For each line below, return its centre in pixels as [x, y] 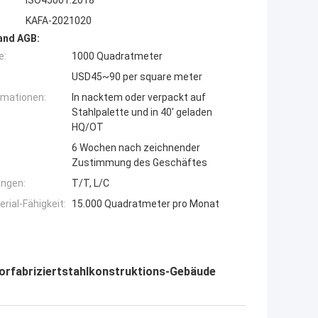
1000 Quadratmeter [117, 56]
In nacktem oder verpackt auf [139, 98]
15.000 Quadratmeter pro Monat [146, 204]
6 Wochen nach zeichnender [136, 148]
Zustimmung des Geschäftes [139, 163]
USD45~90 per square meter [137, 77]
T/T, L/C [91, 183]
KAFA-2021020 [59, 21]
